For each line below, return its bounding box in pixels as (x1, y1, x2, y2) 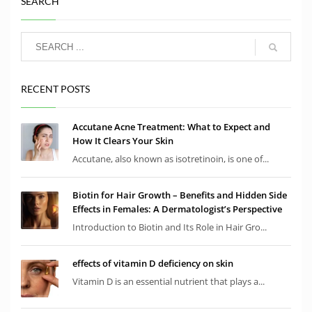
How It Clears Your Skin (72, 134, 173, 148)
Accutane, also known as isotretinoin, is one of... (72, 153, 269, 166)
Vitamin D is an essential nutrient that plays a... (72, 275, 265, 288)
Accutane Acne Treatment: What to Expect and (72, 120, 270, 134)
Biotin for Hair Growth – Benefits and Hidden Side (72, 189, 287, 202)
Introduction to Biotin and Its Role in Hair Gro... (72, 221, 267, 234)
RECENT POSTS (21, 83, 90, 95)
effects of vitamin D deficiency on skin (72, 257, 233, 270)
